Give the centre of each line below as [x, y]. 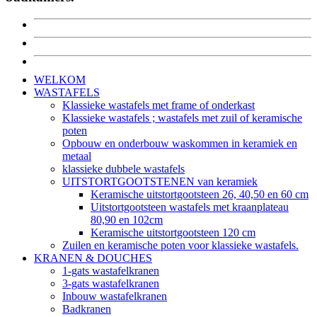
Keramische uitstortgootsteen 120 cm [173, 232]
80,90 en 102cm [127, 219]
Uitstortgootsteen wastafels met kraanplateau [190, 207]
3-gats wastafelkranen [111, 283]
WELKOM [60, 79]
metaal [77, 156]
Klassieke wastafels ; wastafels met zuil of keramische [182, 117]
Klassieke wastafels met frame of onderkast [158, 105]
